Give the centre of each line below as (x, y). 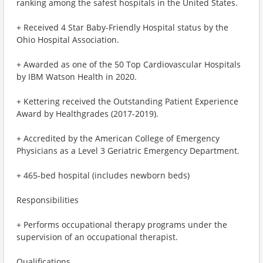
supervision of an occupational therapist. (97, 237)
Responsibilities (48, 200)
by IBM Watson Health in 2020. (77, 77)
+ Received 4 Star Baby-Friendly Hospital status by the (122, 27)
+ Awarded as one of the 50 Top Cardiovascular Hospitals (129, 64)
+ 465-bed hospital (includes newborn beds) (103, 175)
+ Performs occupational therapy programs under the (122, 225)
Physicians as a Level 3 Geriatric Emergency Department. (128, 151)
